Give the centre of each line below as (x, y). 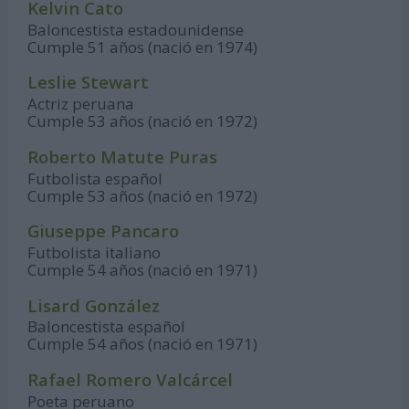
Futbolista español (95, 178)
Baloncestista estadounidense (136, 29)
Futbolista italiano (94, 252)
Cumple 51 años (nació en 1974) (143, 47)
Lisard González (94, 305)
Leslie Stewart (89, 82)
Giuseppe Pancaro (104, 231)
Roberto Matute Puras (123, 156)
